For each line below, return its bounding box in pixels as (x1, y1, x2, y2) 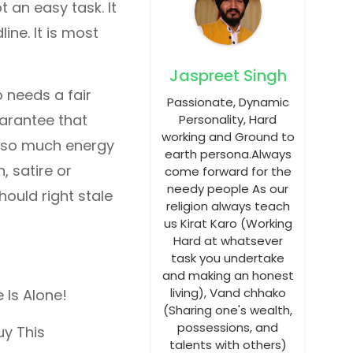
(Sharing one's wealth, (163, 302, 292, 318)
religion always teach (165, 198, 290, 214)
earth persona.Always (164, 146, 292, 162)
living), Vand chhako (169, 284, 286, 301)
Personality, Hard (179, 111, 277, 128)
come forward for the (164, 163, 292, 180)
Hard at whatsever (173, 232, 283, 249)
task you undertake (171, 250, 284, 266)
